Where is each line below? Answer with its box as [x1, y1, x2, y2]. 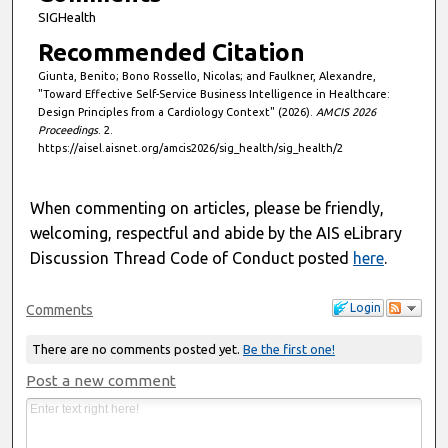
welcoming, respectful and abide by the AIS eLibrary [30, 223, 403, 242]
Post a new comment [26, 371, 177, 389]
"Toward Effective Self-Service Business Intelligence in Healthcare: [37, 88, 390, 101]
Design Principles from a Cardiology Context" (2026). [37, 106, 316, 119]
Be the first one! [242, 342, 335, 357]
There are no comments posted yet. [31, 342, 243, 357]
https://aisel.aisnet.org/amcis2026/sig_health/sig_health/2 [37, 142, 343, 155]
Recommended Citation [37, 39, 305, 67]
